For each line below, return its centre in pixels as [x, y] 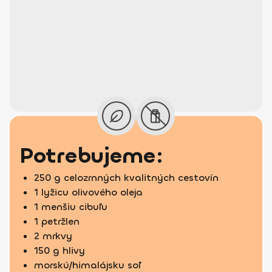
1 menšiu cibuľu [71, 207]
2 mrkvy [53, 236]
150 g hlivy [59, 250]
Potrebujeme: [91, 156]
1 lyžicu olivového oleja [88, 192]
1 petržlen [57, 221]
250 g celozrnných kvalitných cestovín [126, 178]
